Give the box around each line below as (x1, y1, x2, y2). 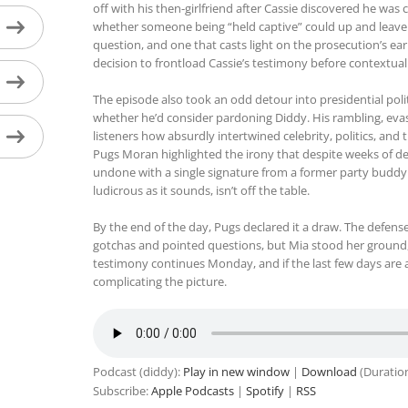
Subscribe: (92, 382, 151, 399)
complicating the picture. (92, 273, 227, 290)
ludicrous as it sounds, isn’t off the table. (92, 182, 310, 199)
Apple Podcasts (150, 382, 234, 399)
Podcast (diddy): (92, 363, 183, 380)
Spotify (245, 382, 284, 399)
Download (301, 363, 357, 380)
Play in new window (182, 363, 290, 380)
